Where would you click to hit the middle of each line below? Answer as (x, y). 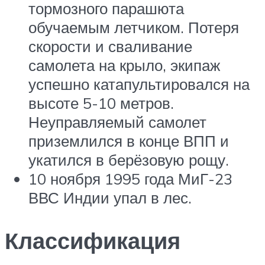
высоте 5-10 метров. (101, 103)
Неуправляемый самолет (117, 122)
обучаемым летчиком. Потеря (134, 27)
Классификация (93, 240)
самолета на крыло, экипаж (124, 65)
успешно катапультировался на (139, 84)
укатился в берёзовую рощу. (129, 159)
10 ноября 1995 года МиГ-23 (130, 178)
